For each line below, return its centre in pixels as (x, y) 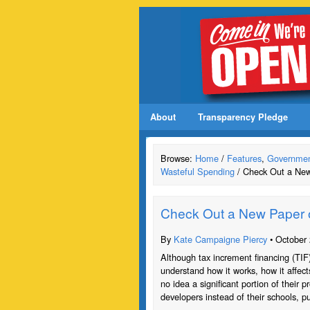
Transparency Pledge (243, 117)
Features (244, 158)
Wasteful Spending (198, 171)
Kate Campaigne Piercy (220, 239)
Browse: (178, 158)
